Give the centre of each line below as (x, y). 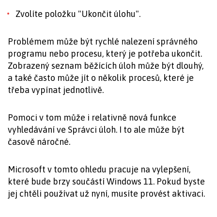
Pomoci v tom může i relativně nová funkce (92, 117)
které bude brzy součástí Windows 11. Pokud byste (106, 181)
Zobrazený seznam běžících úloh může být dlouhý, (106, 65)
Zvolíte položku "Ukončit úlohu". (78, 14)
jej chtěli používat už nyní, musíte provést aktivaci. (106, 193)
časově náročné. (39, 141)
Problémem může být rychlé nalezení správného (103, 41)
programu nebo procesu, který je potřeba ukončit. (105, 53)
